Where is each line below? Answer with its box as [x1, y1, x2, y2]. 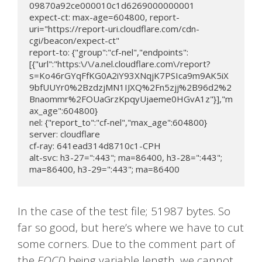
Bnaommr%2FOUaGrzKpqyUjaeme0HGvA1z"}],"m [29, 92, 233, 105]
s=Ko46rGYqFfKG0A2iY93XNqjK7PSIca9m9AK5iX [29, 69, 229, 81]
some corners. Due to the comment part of [18, 236, 235, 252]
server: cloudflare [29, 127, 100, 140]
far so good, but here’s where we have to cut [18, 220, 244, 236]
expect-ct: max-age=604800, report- [29, 11, 180, 23]
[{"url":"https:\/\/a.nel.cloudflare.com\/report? [29, 57, 211, 70]
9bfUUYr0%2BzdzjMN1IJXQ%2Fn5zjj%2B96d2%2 [29, 81, 232, 93]
